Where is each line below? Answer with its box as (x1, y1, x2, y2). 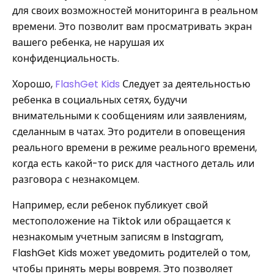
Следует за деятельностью (120, 77, 250, 91)
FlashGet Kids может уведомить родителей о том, (12, 246, 250, 260)
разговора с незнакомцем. (12, 172, 139, 187)
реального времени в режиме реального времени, (12, 141, 257, 155)
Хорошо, (12, 77, 55, 91)
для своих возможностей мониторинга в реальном (12, 4, 258, 18)
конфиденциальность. (12, 51, 119, 65)
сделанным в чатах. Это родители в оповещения (12, 125, 245, 139)
